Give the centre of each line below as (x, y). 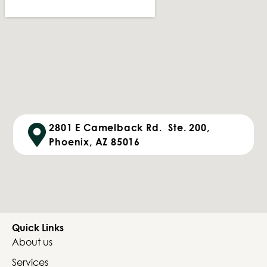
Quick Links (38, 227)
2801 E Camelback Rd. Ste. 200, (129, 127)
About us (32, 241)
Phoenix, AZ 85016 (95, 141)
